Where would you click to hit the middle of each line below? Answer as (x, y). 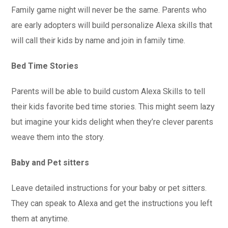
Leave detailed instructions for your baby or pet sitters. (109, 188)
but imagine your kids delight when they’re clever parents (112, 122)
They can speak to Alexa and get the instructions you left (112, 203)
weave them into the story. (58, 137)
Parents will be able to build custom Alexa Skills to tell (108, 91)
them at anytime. (40, 219)
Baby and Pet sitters (50, 163)
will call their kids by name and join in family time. (98, 40)
